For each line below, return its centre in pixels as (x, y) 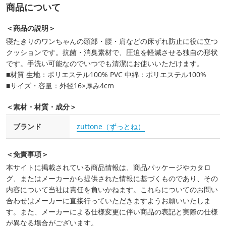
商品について (33, 7)
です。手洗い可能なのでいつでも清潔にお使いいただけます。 (105, 64)
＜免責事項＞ (27, 154)
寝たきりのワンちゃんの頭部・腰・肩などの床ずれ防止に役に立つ (112, 41)
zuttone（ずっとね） (111, 127)
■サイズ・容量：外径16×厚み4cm (60, 86)
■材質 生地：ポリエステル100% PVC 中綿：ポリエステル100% (106, 75)
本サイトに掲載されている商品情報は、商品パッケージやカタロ (108, 167)
